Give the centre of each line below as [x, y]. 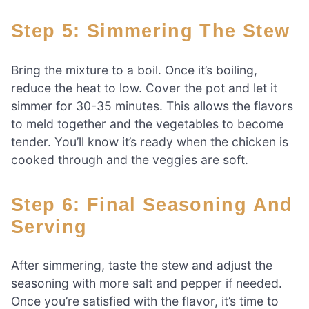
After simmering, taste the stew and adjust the [142, 265]
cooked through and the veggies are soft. [130, 159]
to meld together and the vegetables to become [147, 123]
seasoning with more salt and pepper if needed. [147, 283]
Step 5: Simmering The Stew [157, 31]
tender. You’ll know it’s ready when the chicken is [150, 141]
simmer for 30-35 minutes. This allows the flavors [152, 106]
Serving [49, 226]
